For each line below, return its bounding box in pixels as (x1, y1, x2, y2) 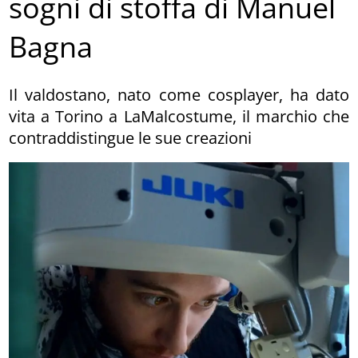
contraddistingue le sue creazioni (9, 126, 253, 149)
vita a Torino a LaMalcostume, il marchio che (9, 105, 349, 127)
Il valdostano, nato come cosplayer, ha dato (9, 83, 349, 105)
